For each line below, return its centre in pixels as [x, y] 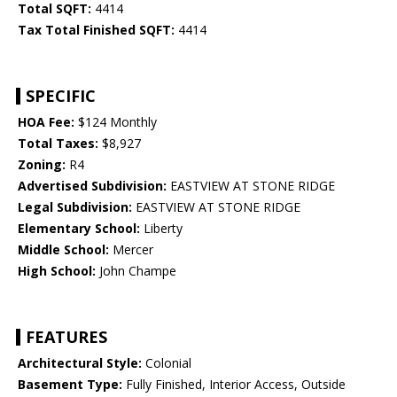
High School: [57, 271]
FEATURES [66, 337]
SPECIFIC [61, 96]
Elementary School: [79, 229]
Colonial [167, 363]
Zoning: [42, 165]
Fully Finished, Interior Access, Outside [234, 385]
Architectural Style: [80, 363]
